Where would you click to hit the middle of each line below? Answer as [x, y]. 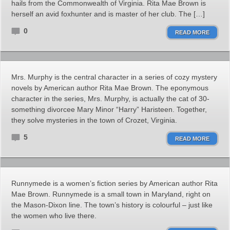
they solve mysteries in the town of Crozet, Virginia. [94, 120]
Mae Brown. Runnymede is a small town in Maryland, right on [111, 194]
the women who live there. [54, 216]
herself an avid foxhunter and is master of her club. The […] [108, 14]
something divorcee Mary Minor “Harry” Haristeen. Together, [109, 109]
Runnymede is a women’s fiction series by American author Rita [114, 183]
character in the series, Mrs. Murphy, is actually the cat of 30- [110, 99]
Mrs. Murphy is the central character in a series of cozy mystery [114, 77]
